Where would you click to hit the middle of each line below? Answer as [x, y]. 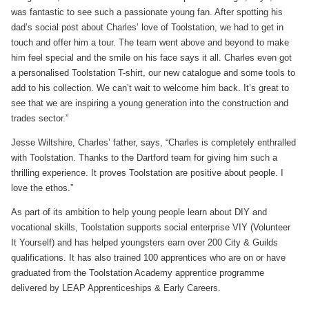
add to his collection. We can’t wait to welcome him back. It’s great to [150, 88]
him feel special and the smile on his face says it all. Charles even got [151, 58]
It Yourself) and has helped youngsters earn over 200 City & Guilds [144, 243]
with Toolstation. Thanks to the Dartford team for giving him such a [144, 158]
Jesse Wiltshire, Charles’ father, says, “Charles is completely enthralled [153, 143]
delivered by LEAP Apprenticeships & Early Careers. [116, 288]
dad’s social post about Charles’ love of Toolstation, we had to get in [147, 28]
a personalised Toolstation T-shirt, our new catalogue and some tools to [153, 73]
